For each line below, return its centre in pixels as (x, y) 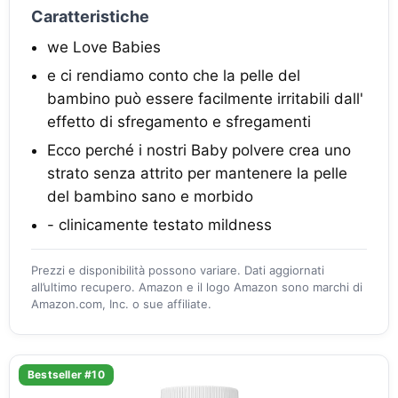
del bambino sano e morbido (150, 197)
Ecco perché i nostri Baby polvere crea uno (199, 151)
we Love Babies (104, 48)
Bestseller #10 (66, 375)
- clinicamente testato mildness (159, 225)
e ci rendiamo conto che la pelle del (174, 76)
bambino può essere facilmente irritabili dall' (205, 99)
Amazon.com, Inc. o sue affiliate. (121, 304)
